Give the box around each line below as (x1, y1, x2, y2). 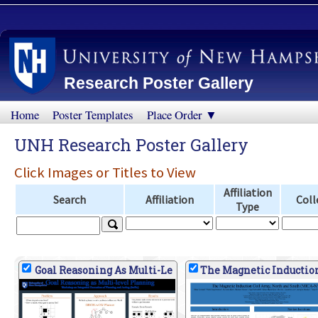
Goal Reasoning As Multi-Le (34, 263, 172, 278)
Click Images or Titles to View (14, 163, 196, 182)
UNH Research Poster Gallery (14, 133, 248, 157)
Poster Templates (53, 106, 133, 123)
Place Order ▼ (147, 106, 217, 123)
